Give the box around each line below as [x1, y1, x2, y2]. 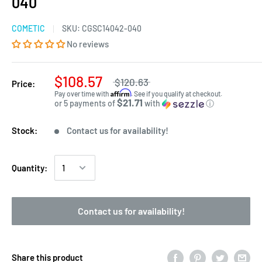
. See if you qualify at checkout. [131, 89, 222, 98]
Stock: [12, 125, 37, 136]
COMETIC [12, 23, 45, 33]
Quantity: [12, 163, 47, 173]
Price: [12, 78, 35, 89]
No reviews [67, 39, 109, 49]
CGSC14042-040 [82, 23, 142, 33]
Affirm [111, 88, 131, 97]
